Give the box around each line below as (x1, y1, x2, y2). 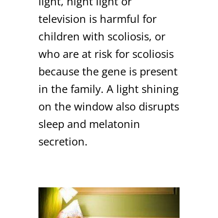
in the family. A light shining (38, 81, 179, 96)
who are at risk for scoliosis (38, 46, 174, 61)
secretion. (38, 133, 88, 148)
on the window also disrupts (38, 98, 179, 113)
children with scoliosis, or (38, 28, 165, 43)
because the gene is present (38, 63, 178, 78)
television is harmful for (38, 11, 157, 26)
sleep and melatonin (38, 116, 140, 131)
